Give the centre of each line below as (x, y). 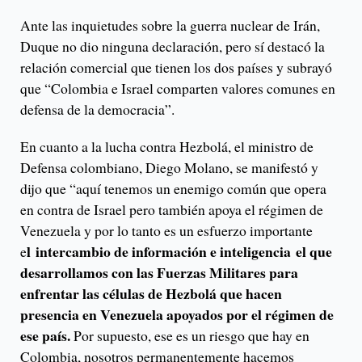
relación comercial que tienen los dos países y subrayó (176, 67)
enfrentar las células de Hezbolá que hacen (151, 294)
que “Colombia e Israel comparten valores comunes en (178, 88)
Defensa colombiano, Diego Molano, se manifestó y (169, 168)
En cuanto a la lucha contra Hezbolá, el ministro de (167, 147)
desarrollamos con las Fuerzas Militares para (159, 273)
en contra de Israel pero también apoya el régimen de (172, 210)
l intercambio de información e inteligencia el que (179, 252)
